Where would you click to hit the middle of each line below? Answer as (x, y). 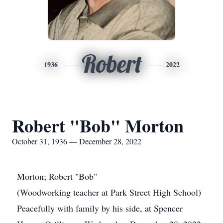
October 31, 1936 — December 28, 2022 (77, 141)
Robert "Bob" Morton (98, 125)
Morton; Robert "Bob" (57, 176)
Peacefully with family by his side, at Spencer (100, 208)
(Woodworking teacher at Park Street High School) (109, 192)
